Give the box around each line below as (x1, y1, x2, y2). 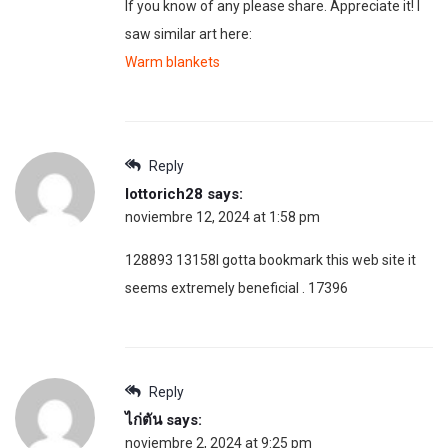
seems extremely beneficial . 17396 (125, 279, 348, 296)
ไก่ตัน (125, 410, 162, 429)
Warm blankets (125, 53, 220, 70)
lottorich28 (125, 184, 203, 203)
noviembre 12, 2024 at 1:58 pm (125, 208, 320, 225)
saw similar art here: (125, 25, 252, 42)
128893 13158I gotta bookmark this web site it (125, 251, 416, 268)
